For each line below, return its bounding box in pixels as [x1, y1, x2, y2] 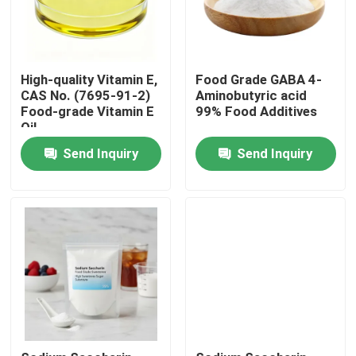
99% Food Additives [195, 103, 317, 120]
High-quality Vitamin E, [21, 72, 158, 88]
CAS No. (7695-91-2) [21, 87, 151, 104]
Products [28, 292, 84, 309]
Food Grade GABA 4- [195, 72, 322, 88]
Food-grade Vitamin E [21, 103, 155, 120]
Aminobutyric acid [195, 87, 307, 104]
